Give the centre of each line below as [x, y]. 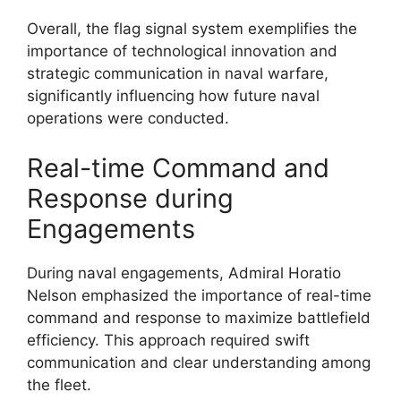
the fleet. [59, 384]
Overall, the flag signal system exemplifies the [192, 29]
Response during [130, 198]
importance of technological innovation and [182, 51]
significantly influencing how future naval [173, 96]
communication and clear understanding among [199, 362]
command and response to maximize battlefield [199, 317]
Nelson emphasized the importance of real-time [199, 295]
